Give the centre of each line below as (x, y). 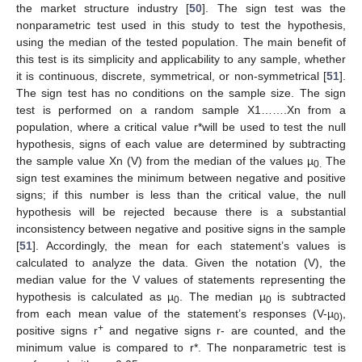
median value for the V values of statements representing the (181, 279)
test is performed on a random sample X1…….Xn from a (181, 109)
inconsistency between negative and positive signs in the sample (181, 228)
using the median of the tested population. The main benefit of (181, 42)
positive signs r (57, 330)
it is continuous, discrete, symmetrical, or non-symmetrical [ (171, 76)
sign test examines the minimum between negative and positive (181, 177)
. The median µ (223, 296)
